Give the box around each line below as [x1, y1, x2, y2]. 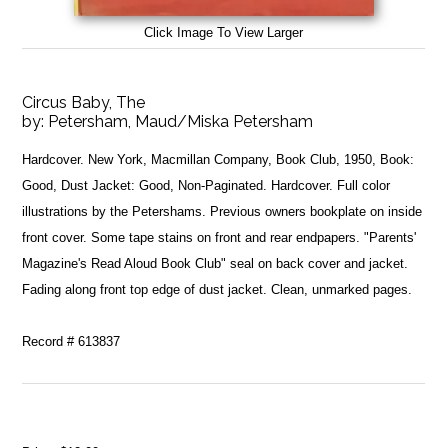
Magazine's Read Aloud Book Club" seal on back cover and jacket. [22, 255, 409, 271]
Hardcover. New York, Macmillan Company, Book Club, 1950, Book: [22, 151, 415, 167]
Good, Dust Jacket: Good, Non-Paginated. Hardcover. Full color [22, 177, 391, 193]
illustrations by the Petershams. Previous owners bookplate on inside [22, 203, 423, 219]
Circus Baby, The [22, 92, 146, 112]
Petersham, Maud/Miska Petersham [48, 111, 314, 131]
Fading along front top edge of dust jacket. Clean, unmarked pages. [22, 281, 413, 297]
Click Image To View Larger [144, 24, 304, 40]
